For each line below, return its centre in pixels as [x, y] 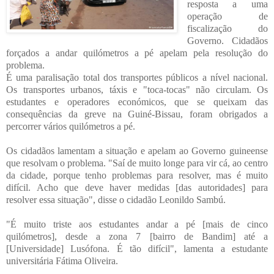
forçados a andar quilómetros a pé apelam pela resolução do [137, 53]
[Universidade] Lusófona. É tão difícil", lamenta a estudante [137, 248]
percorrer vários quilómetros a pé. [71, 126]
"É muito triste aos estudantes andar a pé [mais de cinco [137, 224]
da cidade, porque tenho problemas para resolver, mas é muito [137, 175]
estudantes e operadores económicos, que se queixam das [137, 102]
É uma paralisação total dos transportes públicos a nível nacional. [137, 77]
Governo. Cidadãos [227, 40]
